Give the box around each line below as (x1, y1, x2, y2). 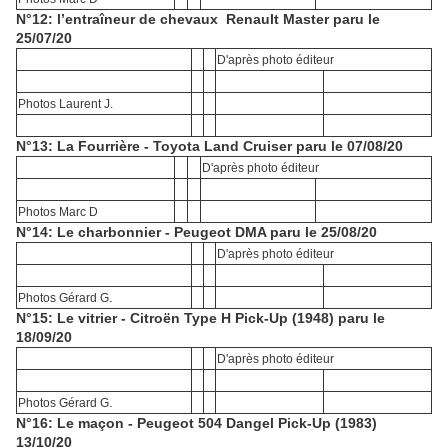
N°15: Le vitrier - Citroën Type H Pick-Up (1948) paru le (16, 310, 385, 327)
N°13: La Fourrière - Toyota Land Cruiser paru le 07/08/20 (16, 138, 403, 155)
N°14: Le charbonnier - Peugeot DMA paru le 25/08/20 (16, 224, 377, 241)
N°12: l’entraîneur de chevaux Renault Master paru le (16, 11, 380, 28)
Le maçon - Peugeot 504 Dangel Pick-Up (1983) (57, 415, 377, 432)
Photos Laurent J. (18, 97, 113, 112)
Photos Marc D (18, 205, 98, 220)
